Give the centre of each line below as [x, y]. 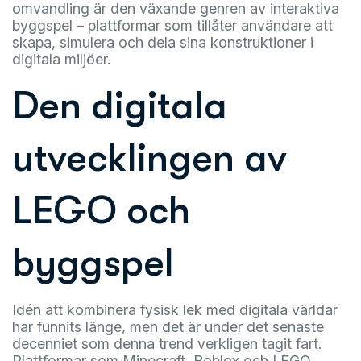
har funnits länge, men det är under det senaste [168, 327]
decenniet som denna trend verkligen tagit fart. [167, 344]
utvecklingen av [149, 158]
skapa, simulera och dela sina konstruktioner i [163, 42]
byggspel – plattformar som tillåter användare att [172, 25]
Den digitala [120, 106]
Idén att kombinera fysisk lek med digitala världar [175, 310]
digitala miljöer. [61, 59]
